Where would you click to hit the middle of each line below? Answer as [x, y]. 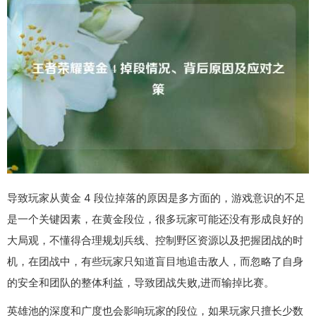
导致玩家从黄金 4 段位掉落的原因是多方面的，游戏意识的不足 [156, 197]
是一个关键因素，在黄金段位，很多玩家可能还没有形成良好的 [155, 219]
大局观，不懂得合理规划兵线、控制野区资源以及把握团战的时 [155, 240]
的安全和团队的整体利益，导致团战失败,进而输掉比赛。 [141, 282]
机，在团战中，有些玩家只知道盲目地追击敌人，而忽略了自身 [155, 261]
